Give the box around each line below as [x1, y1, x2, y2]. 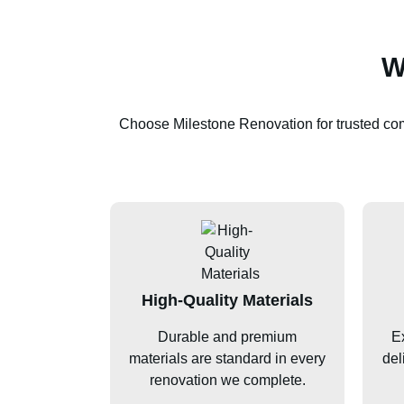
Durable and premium [158, 328, 297, 344]
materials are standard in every [129, 350, 326, 366]
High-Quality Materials [142, 290, 313, 309]
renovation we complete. [149, 372, 306, 388]
